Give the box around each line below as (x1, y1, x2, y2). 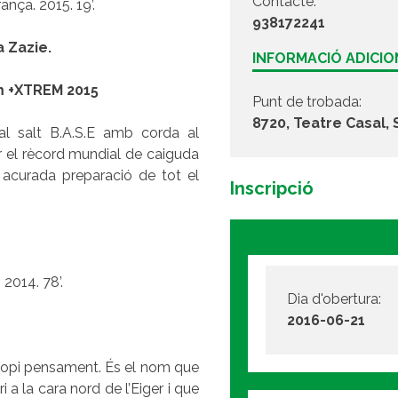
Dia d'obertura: (287, 290, 382, 307)
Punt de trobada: (252, 92, 362, 110)
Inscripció (230, 177, 314, 199)
